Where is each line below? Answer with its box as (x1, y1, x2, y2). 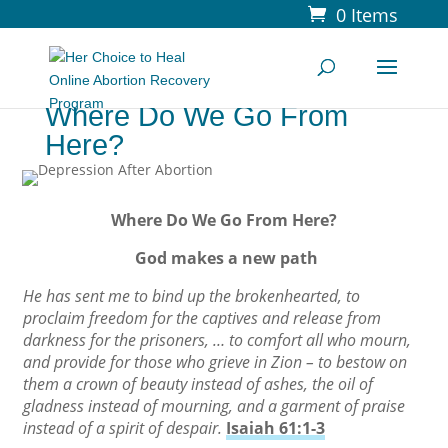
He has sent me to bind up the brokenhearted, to (23, 285, 360, 307)
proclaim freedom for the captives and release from (23, 307, 381, 329)
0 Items (336, 3, 399, 27)
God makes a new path (134, 247, 318, 269)
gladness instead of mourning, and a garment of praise (23, 395, 405, 417)
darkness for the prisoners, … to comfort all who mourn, (23, 329, 411, 351)
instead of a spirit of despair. (23, 417, 222, 439)
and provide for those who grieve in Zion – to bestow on (23, 351, 407, 373)
